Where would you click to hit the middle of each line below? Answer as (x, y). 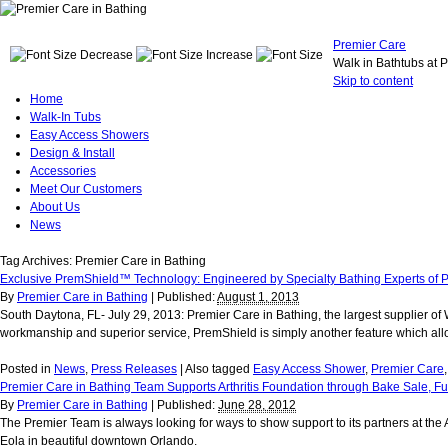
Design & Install (72, 153)
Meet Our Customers (86, 189)
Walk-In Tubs (65, 117)
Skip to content (373, 81)
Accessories (63, 171)
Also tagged (218, 369)
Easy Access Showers (89, 135)
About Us (55, 207)
